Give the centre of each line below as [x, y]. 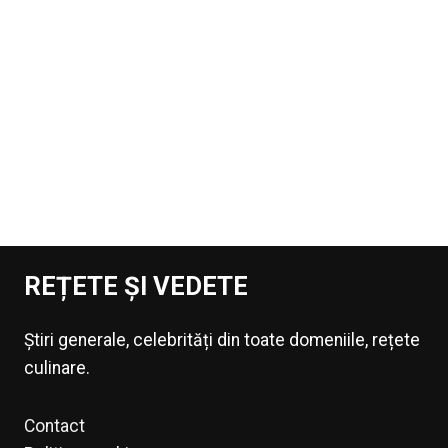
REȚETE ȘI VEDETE [135, 285]
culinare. [56, 367]
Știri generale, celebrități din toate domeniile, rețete [221, 339]
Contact [54, 425]
